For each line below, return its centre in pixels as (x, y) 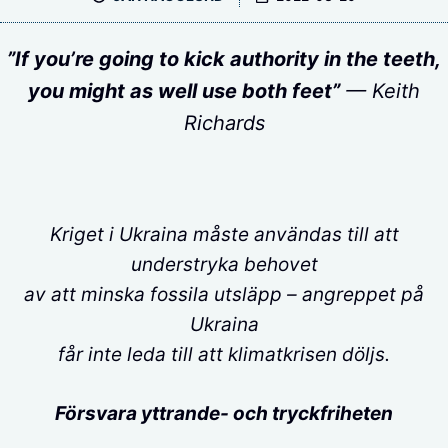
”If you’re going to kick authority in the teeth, (224, 59)
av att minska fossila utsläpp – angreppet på (224, 294)
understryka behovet (224, 264)
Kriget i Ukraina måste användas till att (224, 234)
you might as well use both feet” (184, 91)
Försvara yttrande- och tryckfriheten (224, 413)
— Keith (380, 91)
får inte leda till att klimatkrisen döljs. (224, 354)
